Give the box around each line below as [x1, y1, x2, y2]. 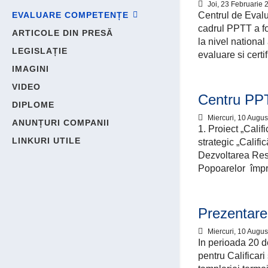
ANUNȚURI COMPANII [12, 118, 109, 127]
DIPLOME [12, 100, 54, 109]
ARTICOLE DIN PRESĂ [12, 28, 113, 38]
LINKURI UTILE [12, 136, 81, 145]
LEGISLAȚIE [12, 46, 68, 56]
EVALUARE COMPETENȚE [12, 10, 129, 20]
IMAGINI [12, 64, 49, 74]
